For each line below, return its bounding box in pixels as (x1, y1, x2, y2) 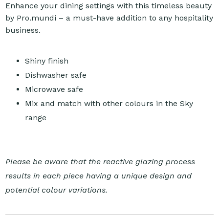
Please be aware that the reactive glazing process (5, 157, 196, 167)
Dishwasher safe (25, 70, 87, 80)
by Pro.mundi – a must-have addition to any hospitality (5, 13, 214, 23)
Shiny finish (25, 56, 69, 66)
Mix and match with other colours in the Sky (25, 99, 194, 109)
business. (5, 25, 41, 35)
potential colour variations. (5, 185, 110, 195)
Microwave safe (25, 85, 84, 94)
